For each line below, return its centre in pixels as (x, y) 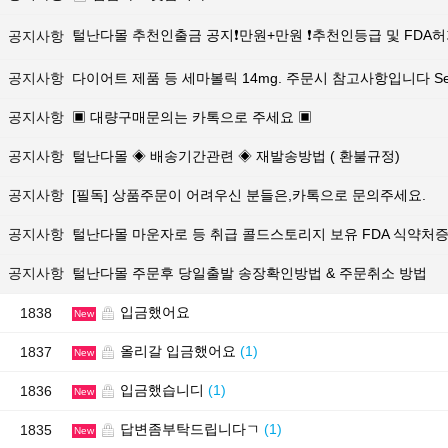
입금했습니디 (162, 390)
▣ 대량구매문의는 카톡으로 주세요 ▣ (192, 117)
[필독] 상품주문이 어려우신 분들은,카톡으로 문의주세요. (249, 195)
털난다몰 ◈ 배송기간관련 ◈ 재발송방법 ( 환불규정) (236, 156)
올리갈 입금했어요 (178, 351)
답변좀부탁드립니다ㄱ (190, 429)
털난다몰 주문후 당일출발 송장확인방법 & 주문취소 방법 (249, 273)
